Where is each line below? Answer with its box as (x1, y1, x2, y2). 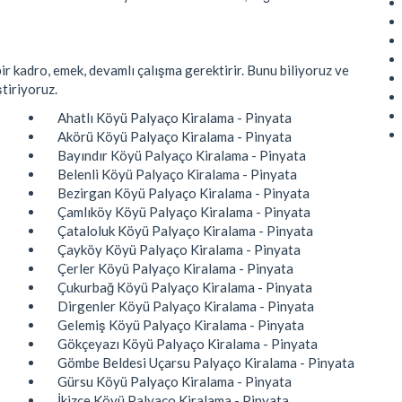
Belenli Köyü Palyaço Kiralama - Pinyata (57, 165, 297, 182)
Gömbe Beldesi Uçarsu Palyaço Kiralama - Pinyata (57, 354, 354, 371)
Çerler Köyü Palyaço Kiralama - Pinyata (57, 259, 293, 276)
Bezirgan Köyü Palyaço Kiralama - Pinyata (57, 184, 310, 201)
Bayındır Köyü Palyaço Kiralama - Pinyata (57, 146, 306, 163)
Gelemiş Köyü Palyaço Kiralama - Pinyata (57, 316, 304, 333)
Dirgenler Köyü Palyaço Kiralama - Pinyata (57, 297, 314, 314)
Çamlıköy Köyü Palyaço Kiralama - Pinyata (57, 203, 310, 220)
